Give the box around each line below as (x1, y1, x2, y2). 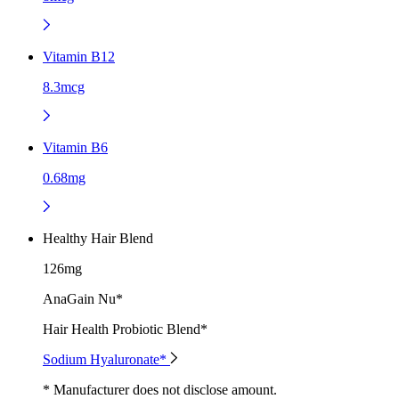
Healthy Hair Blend (43, 230, 153, 246)
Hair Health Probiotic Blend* (43, 321, 208, 337)
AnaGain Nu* (43, 290, 123, 306)
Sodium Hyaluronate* (43, 351, 170, 367)
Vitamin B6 (43, 139, 108, 155)
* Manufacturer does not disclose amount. (43, 381, 277, 397)
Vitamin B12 (43, 48, 115, 64)
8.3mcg (43, 78, 85, 94)
